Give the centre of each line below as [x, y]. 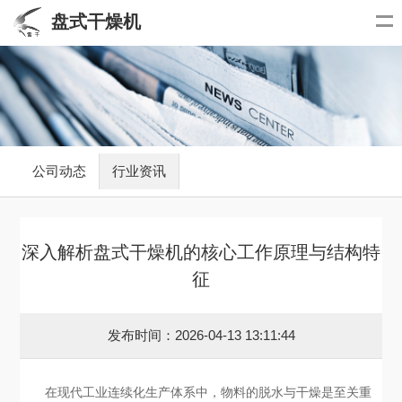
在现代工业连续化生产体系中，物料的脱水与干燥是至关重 [209, 393]
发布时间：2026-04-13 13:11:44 [201, 336]
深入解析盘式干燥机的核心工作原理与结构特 [201, 252]
